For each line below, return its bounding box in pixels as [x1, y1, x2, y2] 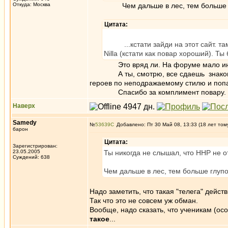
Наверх [13, 102, 35, 109]
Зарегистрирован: [13, 143, 58, 149]
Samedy [13, 119, 37, 126]
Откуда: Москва [13, 2, 50, 7]
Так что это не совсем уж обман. [90, 196, 198, 205]
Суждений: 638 [13, 154, 50, 160]
